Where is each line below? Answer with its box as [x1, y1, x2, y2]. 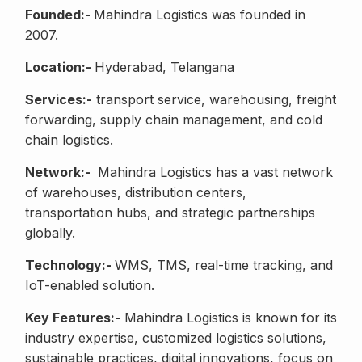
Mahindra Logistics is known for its [120, 309, 337, 326]
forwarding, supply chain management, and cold [25, 112, 322, 128]
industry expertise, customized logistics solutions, [25, 330, 326, 347]
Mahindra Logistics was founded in [94, 6, 305, 23]
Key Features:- [25, 309, 120, 326]
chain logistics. [25, 132, 113, 149]
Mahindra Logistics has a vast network [94, 164, 333, 181]
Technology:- [25, 257, 115, 274]
